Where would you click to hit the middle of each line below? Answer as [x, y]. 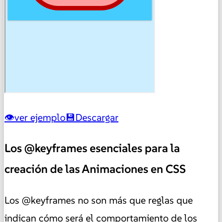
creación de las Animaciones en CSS [95, 169]
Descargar [97, 117]
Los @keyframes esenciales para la [92, 148]
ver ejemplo [40, 117]
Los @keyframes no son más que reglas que [99, 200]
